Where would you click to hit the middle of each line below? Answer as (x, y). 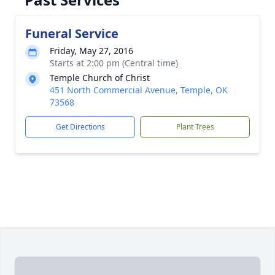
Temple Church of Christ (100, 78)
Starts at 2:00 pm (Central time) (114, 63)
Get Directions (80, 127)
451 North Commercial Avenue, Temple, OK (139, 90)
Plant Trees (195, 127)
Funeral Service (72, 33)
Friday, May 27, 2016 (91, 51)
